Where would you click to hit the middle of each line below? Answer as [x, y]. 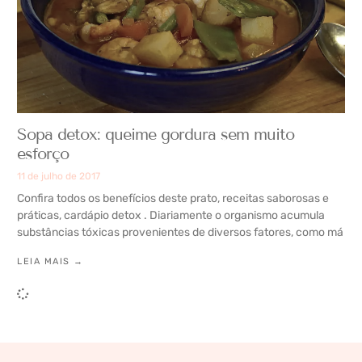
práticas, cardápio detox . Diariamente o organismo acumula [171, 216]
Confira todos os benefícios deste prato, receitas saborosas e [173, 199]
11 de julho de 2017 [59, 177]
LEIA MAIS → [51, 262]
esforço [43, 154]
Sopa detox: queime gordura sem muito [156, 135]
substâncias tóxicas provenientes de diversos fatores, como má [180, 233]
